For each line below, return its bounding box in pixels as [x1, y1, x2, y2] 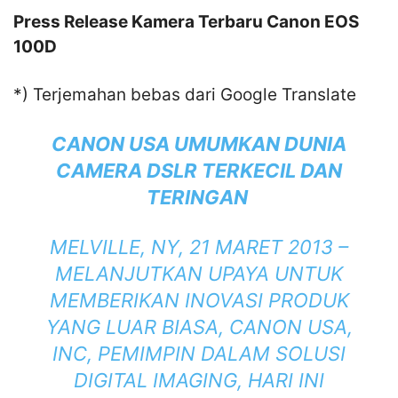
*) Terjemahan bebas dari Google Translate [13, 84, 356, 106]
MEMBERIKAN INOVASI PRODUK [49, 289, 349, 313]
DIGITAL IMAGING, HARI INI [74, 369, 324, 393]
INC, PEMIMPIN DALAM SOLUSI [52, 342, 346, 366]
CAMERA [56, 159, 147, 183]
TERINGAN [146, 186, 252, 210]
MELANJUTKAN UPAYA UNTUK [55, 262, 343, 286]
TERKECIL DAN [202, 159, 342, 183]
